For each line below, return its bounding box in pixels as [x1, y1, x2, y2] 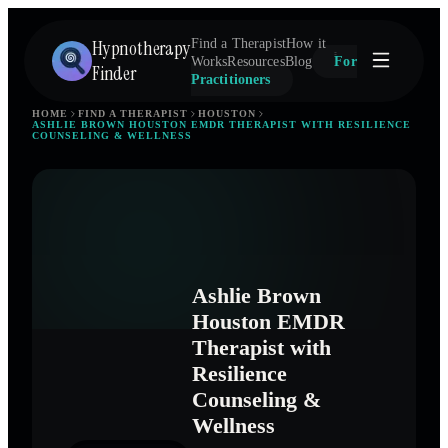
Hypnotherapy [92, 36, 191, 61]
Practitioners [190, 72, 271, 87]
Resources [227, 54, 285, 69]
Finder [92, 61, 136, 86]
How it [285, 36, 326, 51]
